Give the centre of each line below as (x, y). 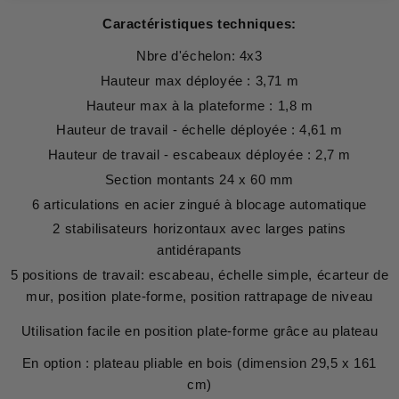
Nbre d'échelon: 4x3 (199, 56)
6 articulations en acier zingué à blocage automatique (199, 204)
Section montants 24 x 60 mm (199, 179)
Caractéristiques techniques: (199, 24)
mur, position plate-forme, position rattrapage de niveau (199, 297)
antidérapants (199, 250)
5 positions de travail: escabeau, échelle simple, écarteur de (199, 275)
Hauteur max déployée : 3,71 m (199, 80)
